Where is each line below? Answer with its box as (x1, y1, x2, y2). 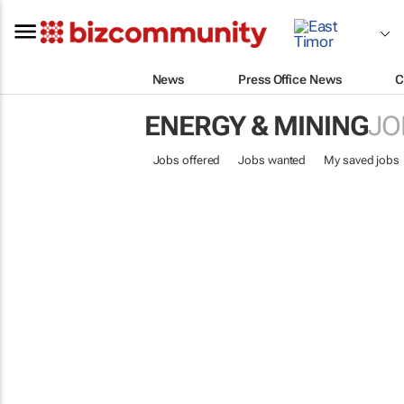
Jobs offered (152, 153, 221, 167)
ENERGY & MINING (143, 110, 368, 142)
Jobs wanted (238, 153, 307, 167)
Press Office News (238, 71, 342, 87)
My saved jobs (324, 153, 399, 167)
